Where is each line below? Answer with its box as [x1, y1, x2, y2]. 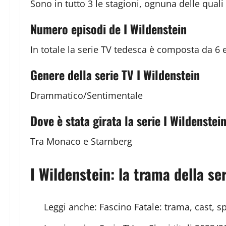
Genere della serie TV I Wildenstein [30, 66, 200, 84]
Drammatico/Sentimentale [30, 89, 143, 102]
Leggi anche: [44, 201, 99, 213]
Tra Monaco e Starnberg [30, 135, 132, 148]
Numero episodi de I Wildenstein [30, 20, 187, 38]
